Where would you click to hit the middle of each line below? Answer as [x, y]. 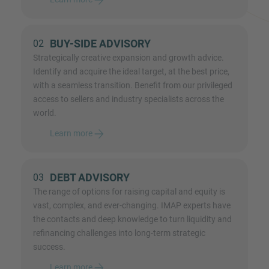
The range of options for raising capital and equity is [129, 191]
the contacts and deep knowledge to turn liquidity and [132, 219]
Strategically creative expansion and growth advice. [128, 57]
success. [49, 246]
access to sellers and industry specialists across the [128, 99]
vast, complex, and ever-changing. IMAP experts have [132, 205]
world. [45, 113]
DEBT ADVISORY [90, 177]
